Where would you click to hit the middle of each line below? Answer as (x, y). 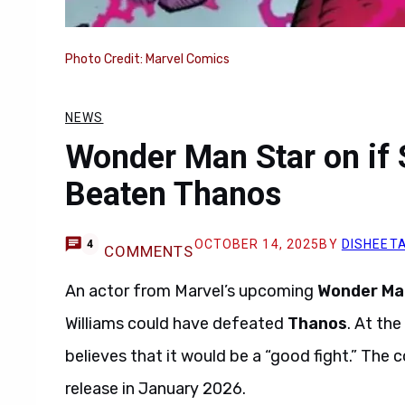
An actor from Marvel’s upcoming (191, 291)
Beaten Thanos (177, 194)
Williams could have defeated (176, 324)
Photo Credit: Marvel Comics (147, 59)
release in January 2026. (155, 389)
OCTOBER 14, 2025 (257, 244)
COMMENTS (149, 251)
